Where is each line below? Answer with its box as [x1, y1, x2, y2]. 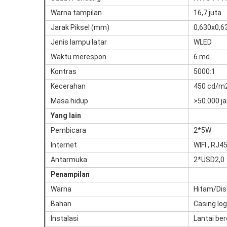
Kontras [51, 67, 77, 75]
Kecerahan [51, 82, 86, 90]
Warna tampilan [51, 9, 102, 17]
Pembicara [51, 126, 86, 134]
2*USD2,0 [194, 156, 224, 164]
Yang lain [51, 111, 81, 120]
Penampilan [51, 170, 90, 178]
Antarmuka [51, 156, 87, 164]
